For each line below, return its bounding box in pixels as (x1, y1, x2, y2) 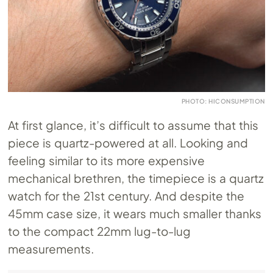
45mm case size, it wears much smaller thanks (8, 205, 261, 221)
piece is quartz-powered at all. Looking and (8, 135, 248, 150)
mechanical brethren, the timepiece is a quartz (8, 170, 264, 185)
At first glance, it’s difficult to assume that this (8, 117, 258, 132)
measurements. (8, 241, 94, 256)
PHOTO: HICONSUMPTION (181, 97, 265, 105)
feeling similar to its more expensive (8, 152, 205, 168)
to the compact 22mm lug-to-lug (8, 223, 191, 238)
